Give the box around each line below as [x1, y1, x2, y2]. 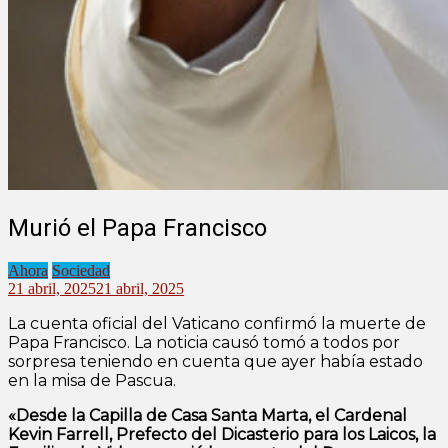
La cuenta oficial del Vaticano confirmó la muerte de [8, 313, 426, 333]
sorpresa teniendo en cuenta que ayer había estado [8, 351, 423, 371]
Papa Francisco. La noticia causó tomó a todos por [8, 332, 400, 352]
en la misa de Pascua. [8, 370, 176, 390]
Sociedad [52, 261, 110, 279]
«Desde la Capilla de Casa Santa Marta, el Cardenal [8, 405, 407, 425]
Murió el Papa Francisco [8, 213, 267, 242]
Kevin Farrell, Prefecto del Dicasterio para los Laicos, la [8, 424, 436, 444]
